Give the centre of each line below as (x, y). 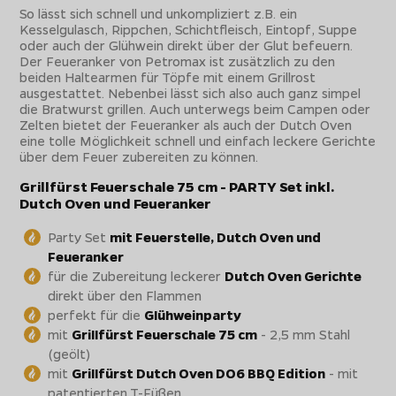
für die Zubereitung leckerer (137, 275)
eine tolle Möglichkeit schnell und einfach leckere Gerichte (198, 140)
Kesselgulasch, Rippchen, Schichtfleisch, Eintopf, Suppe (189, 29)
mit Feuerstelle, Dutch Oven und (216, 236)
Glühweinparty (193, 314)
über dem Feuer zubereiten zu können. (139, 156)
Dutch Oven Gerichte (293, 275)
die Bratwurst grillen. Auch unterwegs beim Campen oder (195, 108)
